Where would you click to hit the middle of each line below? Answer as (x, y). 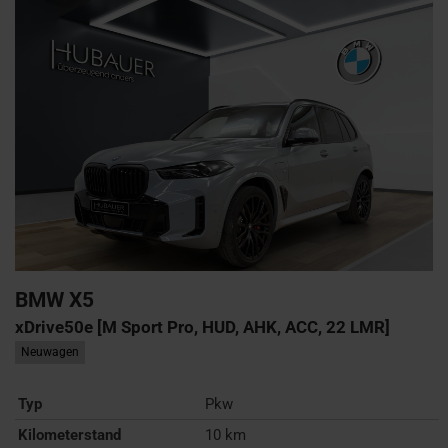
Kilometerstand (69, 434)
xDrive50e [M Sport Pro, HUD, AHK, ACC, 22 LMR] (202, 326)
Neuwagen (50, 351)
